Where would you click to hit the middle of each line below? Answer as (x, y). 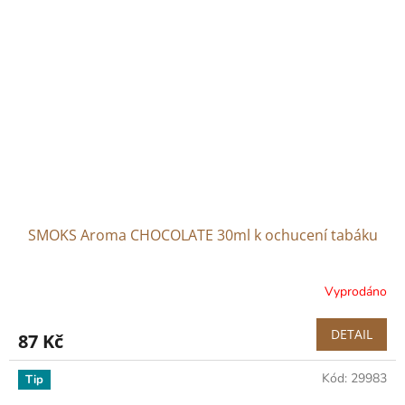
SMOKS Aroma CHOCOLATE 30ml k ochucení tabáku (202, 235)
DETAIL (352, 334)
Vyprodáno (356, 292)
